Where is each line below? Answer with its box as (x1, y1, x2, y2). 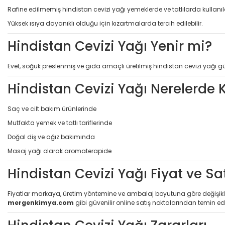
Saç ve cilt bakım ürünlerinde (8, 104, 96, 113)
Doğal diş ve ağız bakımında (8, 132, 95, 141)
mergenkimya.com (8, 198, 74, 207)
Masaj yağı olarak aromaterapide (8, 146, 111, 155)
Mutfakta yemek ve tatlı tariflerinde (8, 118, 112, 127)
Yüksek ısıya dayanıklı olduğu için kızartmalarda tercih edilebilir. (8, 19, 203, 28)
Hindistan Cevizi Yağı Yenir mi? (8, 37, 212, 55)
